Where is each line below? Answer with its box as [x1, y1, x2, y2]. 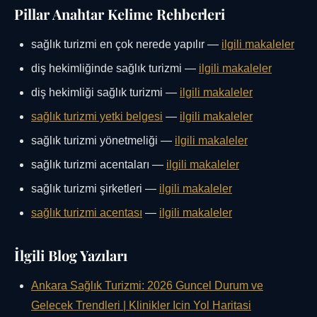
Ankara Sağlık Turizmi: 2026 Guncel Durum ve [31, 279, 263, 292]
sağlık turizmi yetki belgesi [31, 110, 163, 123]
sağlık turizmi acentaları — [31, 158, 166, 171]
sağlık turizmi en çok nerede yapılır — [31, 38, 221, 51]
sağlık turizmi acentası [31, 207, 142, 219]
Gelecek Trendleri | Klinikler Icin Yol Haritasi [31, 299, 251, 312]
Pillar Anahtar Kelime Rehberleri [14, 4, 225, 24]
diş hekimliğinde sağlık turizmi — [31, 62, 199, 75]
